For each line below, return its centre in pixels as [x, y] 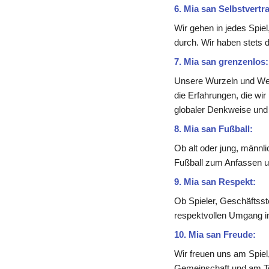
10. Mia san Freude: [215, 235]
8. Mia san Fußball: [213, 129]
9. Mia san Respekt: [215, 182]
